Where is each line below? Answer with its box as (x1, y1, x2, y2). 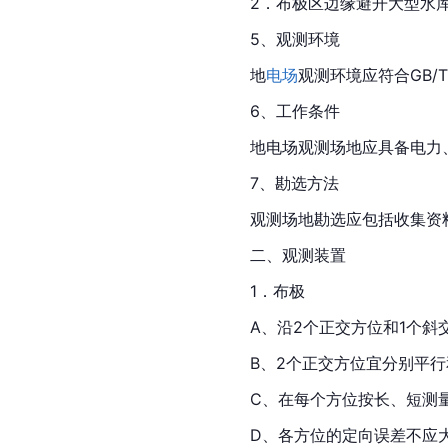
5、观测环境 (250, 28, 340, 49)
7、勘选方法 (250, 172, 339, 193)
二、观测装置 (250, 244, 346, 265)
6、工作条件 (250, 100, 340, 121)
